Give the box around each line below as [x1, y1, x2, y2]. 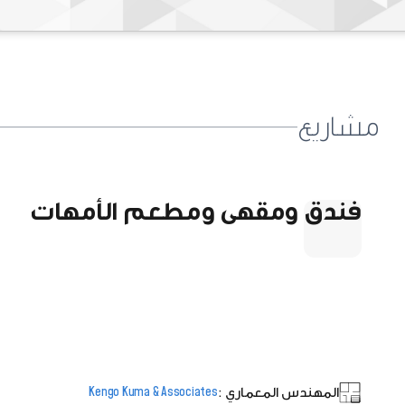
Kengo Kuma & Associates [89, 383, 218, 401]
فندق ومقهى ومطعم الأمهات [30, 193, 362, 231]
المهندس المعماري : [217, 382, 339, 402]
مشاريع [297, 106, 380, 147]
